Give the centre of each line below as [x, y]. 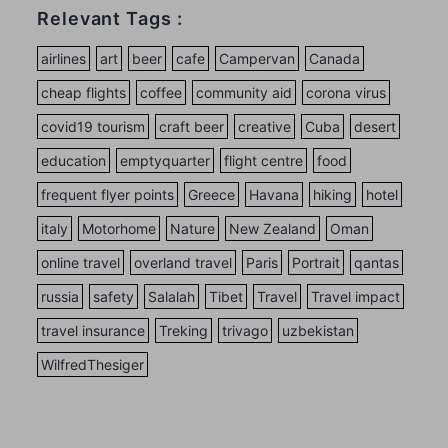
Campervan [257, 59]
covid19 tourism [93, 127]
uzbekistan [318, 331]
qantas [376, 263]
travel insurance [93, 331]
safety [113, 297]
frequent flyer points [107, 195]
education [73, 161]
